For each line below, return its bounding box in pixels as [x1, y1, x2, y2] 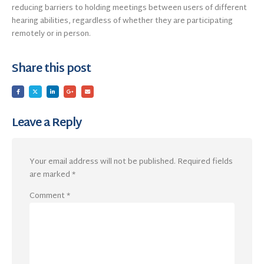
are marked [29, 167, 72, 182]
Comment [29, 189, 67, 204]
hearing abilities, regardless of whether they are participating [12, 14, 233, 28]
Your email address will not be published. [29, 154, 176, 169]
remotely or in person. [12, 27, 91, 41]
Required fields [177, 154, 233, 169]
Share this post [12, 59, 91, 80]
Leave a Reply [12, 113, 82, 134]
